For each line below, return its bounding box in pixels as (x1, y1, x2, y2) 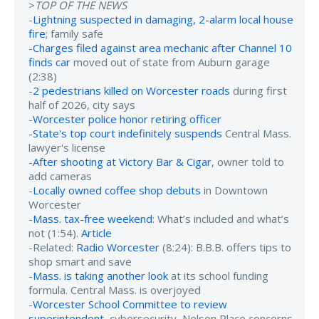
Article (81, 225, 112, 240)
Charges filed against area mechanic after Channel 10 (33, 40, 292, 55)
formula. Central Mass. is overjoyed (28, 282, 201, 297)
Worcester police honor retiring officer (33, 111, 221, 126)
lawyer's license (28, 140, 105, 155)
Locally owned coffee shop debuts (33, 182, 201, 197)
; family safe (46, 26, 103, 41)
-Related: (28, 239, 76, 254)
